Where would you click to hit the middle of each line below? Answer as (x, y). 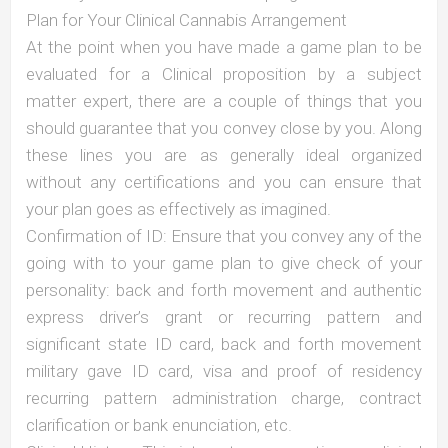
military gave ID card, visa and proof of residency (224, 370)
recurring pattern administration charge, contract (224, 397)
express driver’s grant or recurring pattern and (224, 316)
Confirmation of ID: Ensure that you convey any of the (224, 235)
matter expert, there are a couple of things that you (224, 100)
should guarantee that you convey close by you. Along (224, 127)
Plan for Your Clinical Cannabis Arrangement (186, 19)
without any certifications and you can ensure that (224, 181)
